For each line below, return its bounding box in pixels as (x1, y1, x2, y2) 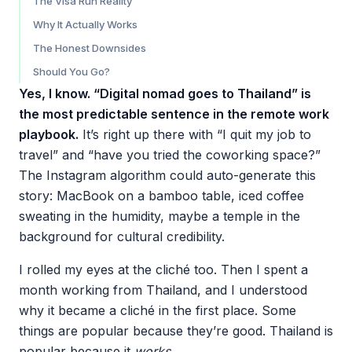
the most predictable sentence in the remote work (19, 106, 329, 122)
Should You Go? (33, 65, 110, 78)
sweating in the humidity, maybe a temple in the (19, 208, 300, 224)
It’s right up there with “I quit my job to (79, 126, 311, 142)
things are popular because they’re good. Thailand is (19, 323, 333, 339)
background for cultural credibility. (19, 229, 225, 244)
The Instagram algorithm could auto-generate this (19, 167, 316, 183)
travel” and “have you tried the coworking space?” (19, 147, 321, 163)
